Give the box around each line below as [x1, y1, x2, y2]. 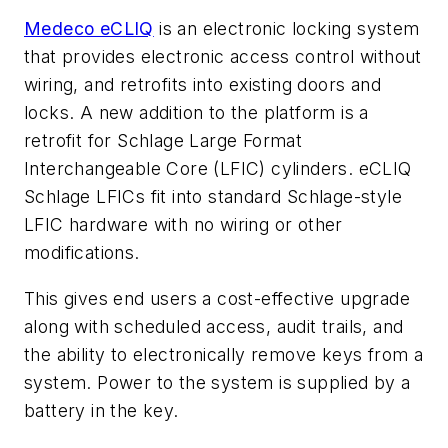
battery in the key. [24, 399, 184, 421]
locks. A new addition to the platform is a [24, 101, 369, 123]
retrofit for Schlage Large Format [24, 129, 303, 151]
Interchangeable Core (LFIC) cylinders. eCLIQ [24, 157, 412, 179]
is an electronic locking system [153, 17, 420, 39]
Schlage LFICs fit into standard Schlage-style [24, 185, 402, 207]
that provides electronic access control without [24, 45, 422, 67]
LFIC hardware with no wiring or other [24, 213, 343, 235]
